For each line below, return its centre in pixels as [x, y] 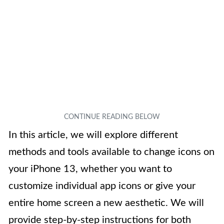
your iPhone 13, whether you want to [90, 169]
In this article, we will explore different [93, 135]
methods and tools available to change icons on [111, 152]
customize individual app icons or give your [102, 186]
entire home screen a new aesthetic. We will [106, 203]
